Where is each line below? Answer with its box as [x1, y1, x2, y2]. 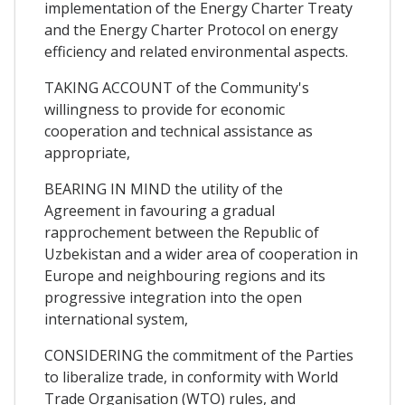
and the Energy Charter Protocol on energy [44, 19, 338, 40]
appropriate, [44, 142, 134, 163]
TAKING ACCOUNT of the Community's [44, 77, 309, 98]
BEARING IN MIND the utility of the [44, 178, 283, 199]
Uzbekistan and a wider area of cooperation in [44, 243, 358, 264]
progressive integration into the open [44, 287, 302, 307]
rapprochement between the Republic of [44, 221, 319, 242]
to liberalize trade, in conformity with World [44, 366, 338, 387]
